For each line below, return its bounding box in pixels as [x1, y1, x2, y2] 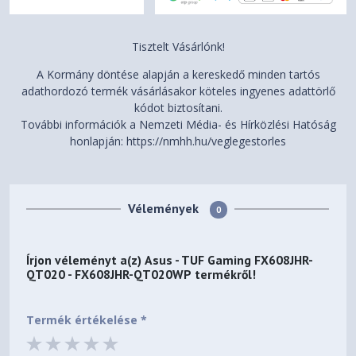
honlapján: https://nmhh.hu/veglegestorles [70, 133, 286, 149]
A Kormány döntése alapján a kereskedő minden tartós [36, 67, 320, 83]
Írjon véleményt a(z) [26, 252, 145, 269]
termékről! [192, 266, 257, 283]
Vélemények [128, 200, 203, 217]
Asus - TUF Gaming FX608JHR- [145, 252, 314, 269]
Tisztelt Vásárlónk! [131, 39, 225, 55]
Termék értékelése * [26, 312, 148, 328]
